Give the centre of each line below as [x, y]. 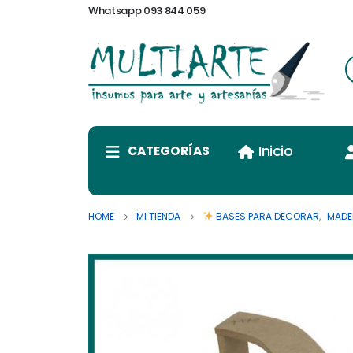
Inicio [276, 151]
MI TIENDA [158, 217]
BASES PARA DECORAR [266, 217]
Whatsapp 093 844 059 [147, 11]
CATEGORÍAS [169, 151]
